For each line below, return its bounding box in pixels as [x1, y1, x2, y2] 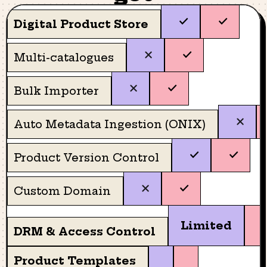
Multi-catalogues [14, 51, 114, 64]
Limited [181, 219, 232, 232]
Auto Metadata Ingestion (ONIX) [14, 117, 206, 131]
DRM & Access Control [14, 225, 156, 238]
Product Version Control [14, 151, 159, 164]
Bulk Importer [14, 84, 99, 98]
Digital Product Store [14, 17, 148, 31]
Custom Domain [14, 184, 111, 198]
